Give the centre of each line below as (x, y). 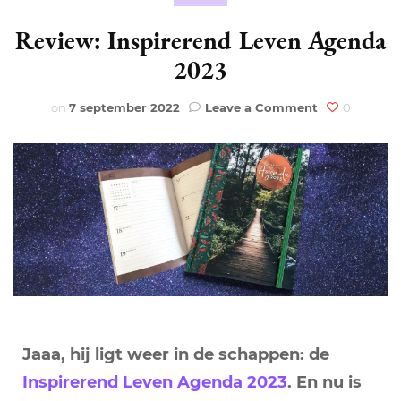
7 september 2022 (124, 107)
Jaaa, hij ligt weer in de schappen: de (176, 354)
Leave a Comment (261, 107)
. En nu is (324, 382)
